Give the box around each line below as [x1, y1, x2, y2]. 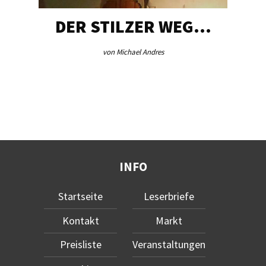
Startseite [58, 189, 103, 204]
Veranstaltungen [132, 237, 205, 252]
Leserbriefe [143, 189, 194, 204]
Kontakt [62, 214, 99, 227]
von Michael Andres [102, 47, 164, 58]
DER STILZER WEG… [55, 15, 211, 37]
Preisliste [59, 237, 102, 252]
